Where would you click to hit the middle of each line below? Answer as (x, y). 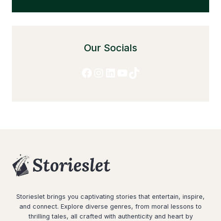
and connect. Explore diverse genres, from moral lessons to (110, 207)
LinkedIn (127, 72)
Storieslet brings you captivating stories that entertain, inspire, (110, 197)
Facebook (108, 72)
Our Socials (110, 48)
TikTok (146, 72)
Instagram (121, 72)
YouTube (140, 72)
